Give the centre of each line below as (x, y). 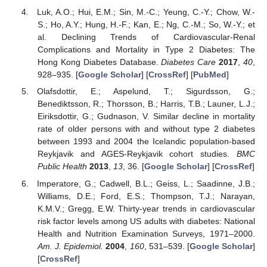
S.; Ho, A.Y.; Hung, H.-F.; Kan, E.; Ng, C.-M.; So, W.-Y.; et (146, 25)
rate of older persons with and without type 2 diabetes (146, 129)
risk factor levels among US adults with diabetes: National (146, 221)
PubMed (209, 75)
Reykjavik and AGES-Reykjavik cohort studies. (137, 154)
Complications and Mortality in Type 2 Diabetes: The (146, 50)
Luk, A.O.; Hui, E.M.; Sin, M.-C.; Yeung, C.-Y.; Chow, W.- (146, 12)
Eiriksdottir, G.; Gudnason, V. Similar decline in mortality (146, 117)
